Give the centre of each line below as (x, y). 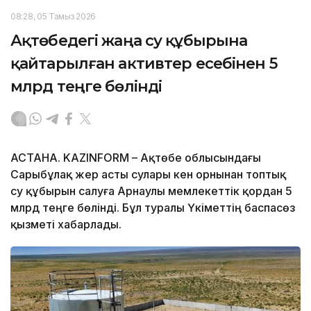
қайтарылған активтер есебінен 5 (144, 64)
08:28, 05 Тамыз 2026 (53, 17)
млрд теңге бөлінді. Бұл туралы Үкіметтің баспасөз (153, 208)
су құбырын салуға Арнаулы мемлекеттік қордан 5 (151, 191)
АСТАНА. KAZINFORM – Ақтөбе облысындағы (136, 158)
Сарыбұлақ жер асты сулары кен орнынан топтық (148, 175)
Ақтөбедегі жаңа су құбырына (129, 41)
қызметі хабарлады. (66, 225)
